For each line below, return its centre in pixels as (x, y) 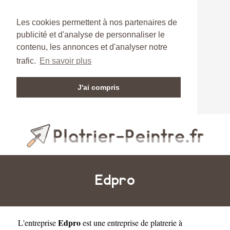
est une (94, 222)
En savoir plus (66, 61)
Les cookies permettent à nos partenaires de (97, 22)
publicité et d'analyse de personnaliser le (91, 35)
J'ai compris (99, 88)
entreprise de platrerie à (145, 222)
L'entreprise (38, 222)
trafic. (27, 61)
